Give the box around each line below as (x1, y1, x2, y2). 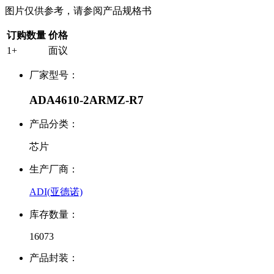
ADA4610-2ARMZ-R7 (29, 93, 144, 106)
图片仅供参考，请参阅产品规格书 (5, 5, 152, 16)
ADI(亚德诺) (29, 187, 83, 198)
